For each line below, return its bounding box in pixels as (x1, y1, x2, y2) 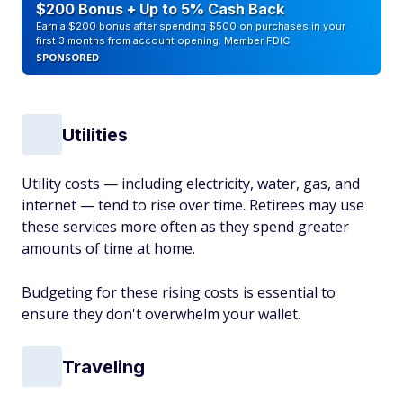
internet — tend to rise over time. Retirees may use (22, 195, 364, 215)
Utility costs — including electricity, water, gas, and (22, 174, 360, 193)
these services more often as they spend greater (22, 217, 349, 237)
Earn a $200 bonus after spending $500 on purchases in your (36, 20, 345, 32)
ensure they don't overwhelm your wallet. (22, 304, 300, 324)
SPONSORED (36, 50, 99, 64)
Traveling (62, 355, 145, 378)
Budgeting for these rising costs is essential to (22, 282, 336, 302)
